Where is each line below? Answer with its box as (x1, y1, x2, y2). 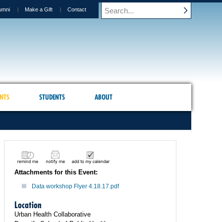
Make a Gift (25, 6, 53, 12)
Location (14, 199, 42, 211)
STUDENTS (39, 93, 65, 102)
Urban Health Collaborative (14, 211, 91, 218)
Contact (67, 6, 86, 12)
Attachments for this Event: (14, 168, 98, 176)
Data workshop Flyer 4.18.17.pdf (32, 183, 119, 190)
